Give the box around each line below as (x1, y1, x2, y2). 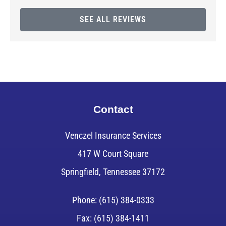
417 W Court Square (78, 148, 148, 159)
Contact (93, 103, 133, 116)
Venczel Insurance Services (65, 130, 161, 141)
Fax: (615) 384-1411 (77, 213, 149, 224)
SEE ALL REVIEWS (80, 15, 146, 25)
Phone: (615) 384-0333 (72, 195, 154, 206)
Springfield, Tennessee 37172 (61, 166, 165, 178)
